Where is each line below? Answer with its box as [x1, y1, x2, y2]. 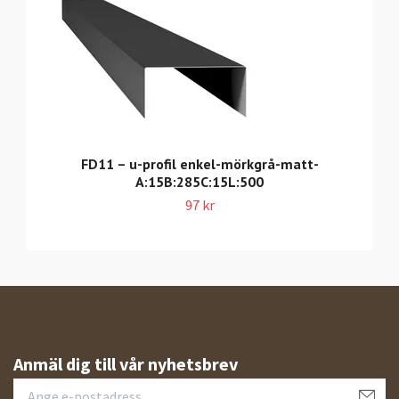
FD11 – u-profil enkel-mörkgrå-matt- [80, 154, 319, 173]
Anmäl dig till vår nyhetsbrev [13, 352, 238, 375]
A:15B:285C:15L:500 [135, 172, 264, 191]
